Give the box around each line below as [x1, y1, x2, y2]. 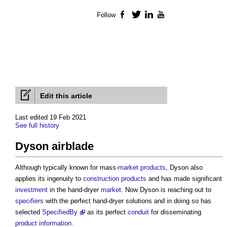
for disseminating [149, 208, 201, 216]
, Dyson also [166, 164, 203, 172]
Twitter [141, 11, 162, 19]
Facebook [128, 11, 159, 19]
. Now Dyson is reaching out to [121, 186, 211, 194]
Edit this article [40, 92, 92, 100]
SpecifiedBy [42, 208, 78, 216]
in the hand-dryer [48, 186, 101, 194]
